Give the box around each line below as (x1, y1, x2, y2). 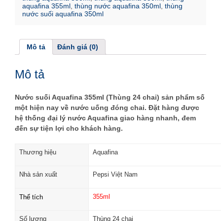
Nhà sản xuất (19, 170, 57, 178)
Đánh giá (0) (57, 43, 98, 51)
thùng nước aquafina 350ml (74, 2, 161, 10)
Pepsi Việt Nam (93, 170, 138, 178)
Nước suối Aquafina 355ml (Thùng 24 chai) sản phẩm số (15, 93, 205, 101)
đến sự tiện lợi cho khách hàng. (15, 124, 123, 132)
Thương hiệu (19, 148, 56, 156)
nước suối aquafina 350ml (22, 10, 104, 18)
